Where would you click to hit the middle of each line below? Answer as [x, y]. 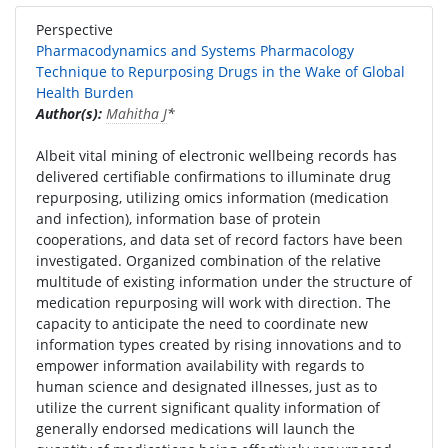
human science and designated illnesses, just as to [206, 386]
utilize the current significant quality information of [208, 407]
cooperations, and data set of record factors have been [219, 239]
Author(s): [69, 113]
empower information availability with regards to [200, 365]
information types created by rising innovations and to [218, 344]
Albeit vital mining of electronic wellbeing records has [216, 155]
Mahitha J [136, 113]
